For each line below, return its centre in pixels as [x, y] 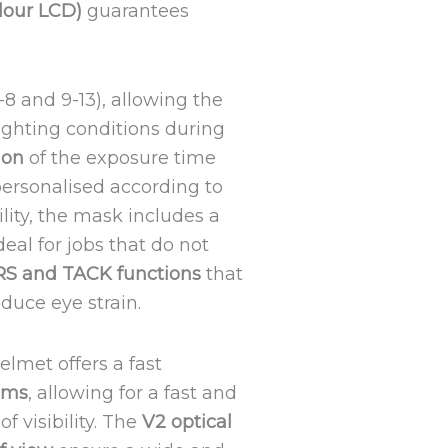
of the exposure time [119, 158]
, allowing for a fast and [132, 392]
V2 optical [186, 421]
